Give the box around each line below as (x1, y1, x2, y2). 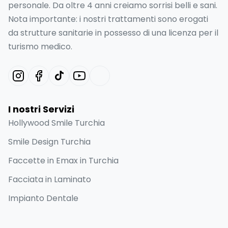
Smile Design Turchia (8, 135, 91, 148)
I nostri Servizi (8, 102, 74, 116)
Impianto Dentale (8, 192, 78, 204)
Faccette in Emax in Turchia (8, 154, 119, 166)
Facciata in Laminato (8, 173, 91, 185)
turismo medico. (8, 40, 72, 52)
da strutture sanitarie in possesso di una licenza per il (8, 26, 218, 39)
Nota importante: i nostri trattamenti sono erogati (8, 13, 208, 25)
